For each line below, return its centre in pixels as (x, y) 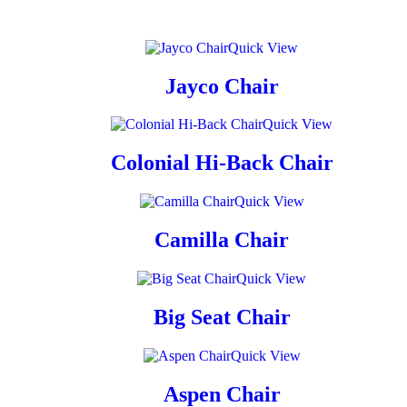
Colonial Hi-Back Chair (222, 163)
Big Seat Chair (222, 317)
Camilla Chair (222, 240)
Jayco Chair (222, 86)
